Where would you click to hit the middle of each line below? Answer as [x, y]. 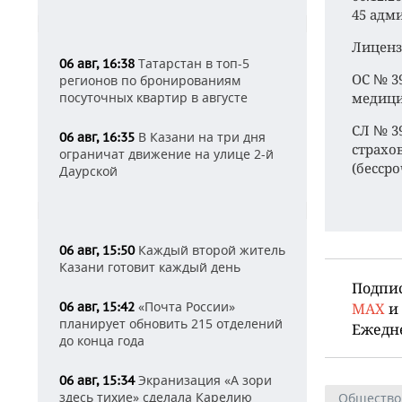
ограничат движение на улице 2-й [166, 154]
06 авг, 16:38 [97, 64]
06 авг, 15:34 [97, 380]
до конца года [102, 341]
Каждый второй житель [210, 250]
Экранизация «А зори [203, 380]
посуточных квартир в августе [153, 97]
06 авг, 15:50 [97, 250]
